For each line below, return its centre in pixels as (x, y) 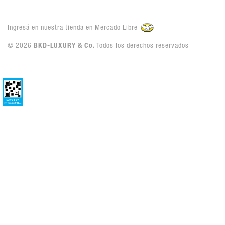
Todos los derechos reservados (142, 46)
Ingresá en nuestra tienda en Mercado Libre (73, 28)
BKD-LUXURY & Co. (64, 46)
